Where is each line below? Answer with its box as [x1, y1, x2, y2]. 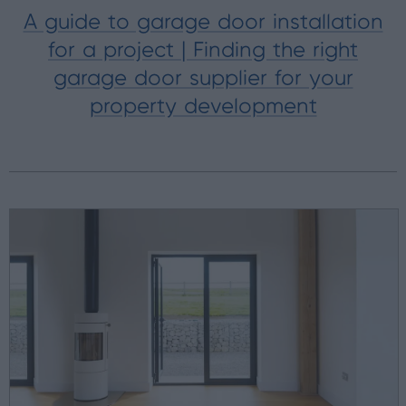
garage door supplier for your [53, 68, 353, 90]
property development [89, 96, 317, 118]
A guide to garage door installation [23, 12, 383, 34]
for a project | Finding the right [48, 40, 358, 62]
